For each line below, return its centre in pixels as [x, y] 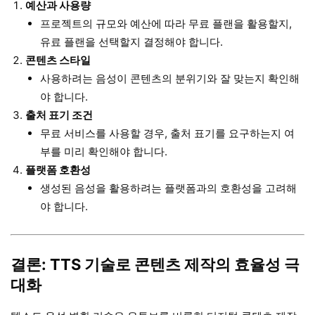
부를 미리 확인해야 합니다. [104, 151]
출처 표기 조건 [59, 115]
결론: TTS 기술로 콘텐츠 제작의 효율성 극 [155, 264]
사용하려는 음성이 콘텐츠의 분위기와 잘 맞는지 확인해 [170, 78]
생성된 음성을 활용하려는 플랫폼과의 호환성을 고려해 [168, 188]
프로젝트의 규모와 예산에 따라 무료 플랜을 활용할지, [166, 23]
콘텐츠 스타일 [58, 60]
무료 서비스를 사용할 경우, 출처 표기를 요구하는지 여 [167, 133]
